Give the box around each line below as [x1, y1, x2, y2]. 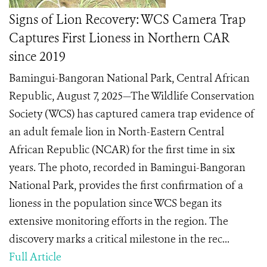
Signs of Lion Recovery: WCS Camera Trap [9, 11, 246, 28]
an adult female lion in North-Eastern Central [9, 125, 224, 139]
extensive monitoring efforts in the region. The [9, 214, 228, 228]
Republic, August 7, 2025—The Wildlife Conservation [9, 89, 254, 103]
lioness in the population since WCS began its [9, 196, 222, 210]
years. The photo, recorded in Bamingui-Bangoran [9, 160, 246, 175]
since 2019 [9, 48, 66, 65]
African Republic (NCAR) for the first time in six [9, 142, 235, 157]
